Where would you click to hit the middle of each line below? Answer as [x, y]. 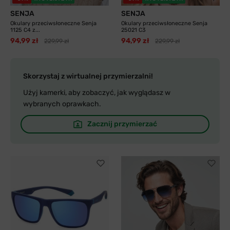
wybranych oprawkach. [62, 104]
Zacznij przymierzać [122, 124]
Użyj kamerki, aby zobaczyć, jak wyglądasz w [97, 93]
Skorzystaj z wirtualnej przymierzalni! [88, 76]
